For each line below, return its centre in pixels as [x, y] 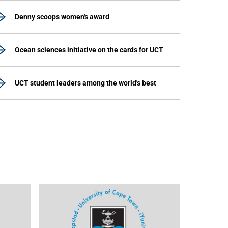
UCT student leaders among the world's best [85, 83]
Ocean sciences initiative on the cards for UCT [89, 50]
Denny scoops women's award [62, 17]
